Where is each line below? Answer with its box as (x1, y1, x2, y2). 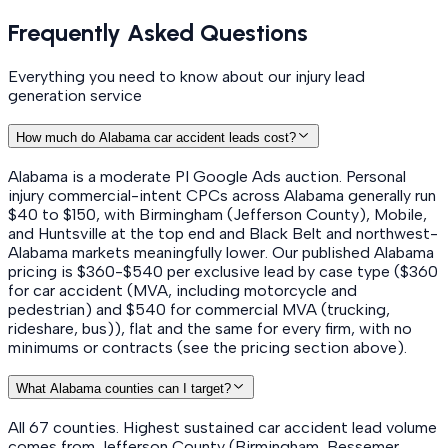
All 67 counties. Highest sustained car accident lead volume (8, 418, 437, 438)
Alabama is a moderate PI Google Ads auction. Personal (8, 166, 406, 186)
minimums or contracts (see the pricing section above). (8, 337, 407, 357)
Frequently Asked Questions (8, 18, 308, 48)
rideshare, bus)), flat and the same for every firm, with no (8, 318, 412, 338)
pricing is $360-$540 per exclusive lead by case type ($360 (8, 261, 438, 281)
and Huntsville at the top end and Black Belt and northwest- (8, 223, 438, 243)
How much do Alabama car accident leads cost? (16, 129, 296, 145)
